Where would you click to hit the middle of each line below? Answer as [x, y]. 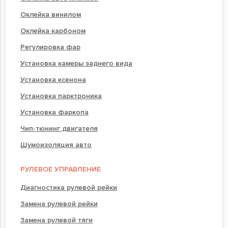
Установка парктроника [61, 96]
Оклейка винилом [51, 14]
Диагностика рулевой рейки [69, 187]
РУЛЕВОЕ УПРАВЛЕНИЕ [61, 169]
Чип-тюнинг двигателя [59, 128]
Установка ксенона [53, 79]
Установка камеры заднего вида [76, 63]
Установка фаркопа [54, 112]
